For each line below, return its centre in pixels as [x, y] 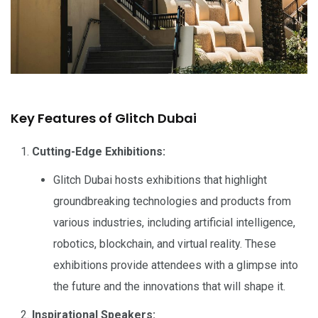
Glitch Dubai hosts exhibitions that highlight [160, 180]
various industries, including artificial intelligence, [174, 223]
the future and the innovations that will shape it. [169, 287]
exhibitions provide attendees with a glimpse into [176, 265]
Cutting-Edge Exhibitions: [99, 152]
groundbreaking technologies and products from [172, 202]
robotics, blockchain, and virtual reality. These [165, 244]
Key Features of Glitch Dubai [104, 119]
